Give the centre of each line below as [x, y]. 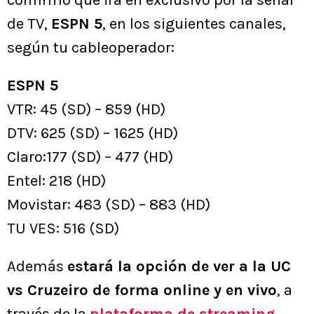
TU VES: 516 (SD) [63, 229]
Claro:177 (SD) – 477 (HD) [90, 157]
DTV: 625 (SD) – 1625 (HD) [93, 134]
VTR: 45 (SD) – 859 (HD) [86, 110]
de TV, [29, 24]
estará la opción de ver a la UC [179, 267]
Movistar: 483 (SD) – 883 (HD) [109, 205]
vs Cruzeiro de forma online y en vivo [142, 291]
